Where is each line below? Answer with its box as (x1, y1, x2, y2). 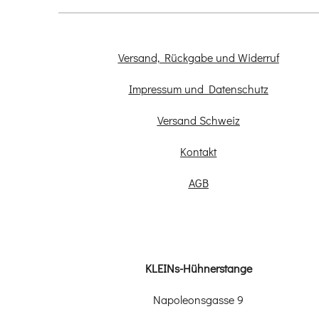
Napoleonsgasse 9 (153, 292, 244, 308)
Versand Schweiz (157, 113, 240, 128)
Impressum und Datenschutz (128, 81, 268, 97)
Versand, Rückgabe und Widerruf (117, 50, 279, 66)
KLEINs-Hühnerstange (145, 261, 252, 276)
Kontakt (180, 144, 217, 159)
